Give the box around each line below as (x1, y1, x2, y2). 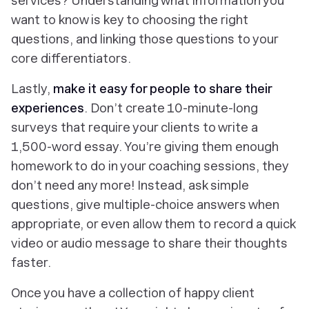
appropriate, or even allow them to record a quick (11, 217, 295, 231)
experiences (11, 101, 84, 115)
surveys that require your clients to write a (11, 120, 258, 134)
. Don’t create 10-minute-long (84, 101, 258, 115)
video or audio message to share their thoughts (11, 236, 288, 250)
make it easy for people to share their (53, 81, 272, 96)
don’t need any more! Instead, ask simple (11, 178, 249, 192)
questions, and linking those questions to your (11, 32, 278, 46)
